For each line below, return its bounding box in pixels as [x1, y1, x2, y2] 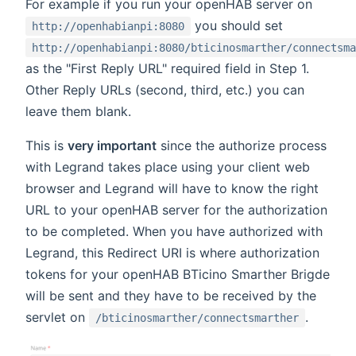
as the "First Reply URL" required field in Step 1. [25, 60, 309, 76]
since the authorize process [157, 137, 327, 153]
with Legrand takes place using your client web [25, 158, 310, 175]
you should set [191, 17, 283, 33]
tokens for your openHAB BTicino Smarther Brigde [25, 265, 330, 282]
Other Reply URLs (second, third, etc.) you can [25, 81, 304, 98]
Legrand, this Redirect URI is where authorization [25, 244, 319, 261]
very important [68, 137, 157, 153]
